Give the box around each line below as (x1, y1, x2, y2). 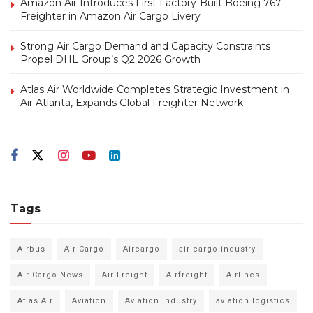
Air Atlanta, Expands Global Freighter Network (20, 96, 243, 110)
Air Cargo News (17, 270, 83, 280)
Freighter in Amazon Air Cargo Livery (20, 10, 201, 23)
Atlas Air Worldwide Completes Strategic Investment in (20, 83, 289, 96)
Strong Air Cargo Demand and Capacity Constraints (20, 40, 270, 53)
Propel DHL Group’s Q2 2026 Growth (20, 53, 201, 66)
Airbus (17, 245, 45, 254)
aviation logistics (216, 296, 290, 306)
